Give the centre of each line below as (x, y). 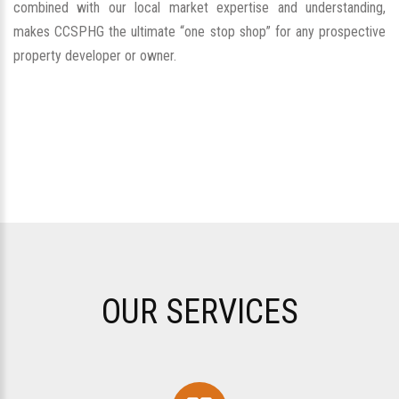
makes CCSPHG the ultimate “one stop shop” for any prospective (199, 31)
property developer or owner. (95, 55)
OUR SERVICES (199, 311)
